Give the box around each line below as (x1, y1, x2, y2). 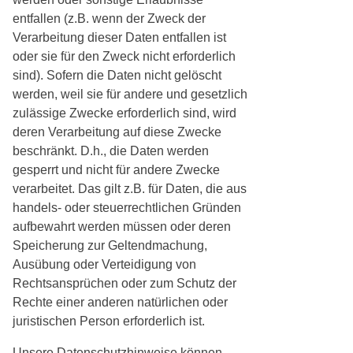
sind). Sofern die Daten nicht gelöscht (13, 69, 221, 83)
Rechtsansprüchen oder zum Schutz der (13, 277, 236, 291)
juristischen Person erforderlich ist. (13, 314, 205, 329)
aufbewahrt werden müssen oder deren (13, 220, 231, 234)
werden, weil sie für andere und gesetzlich (13, 87, 247, 102)
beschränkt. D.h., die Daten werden (13, 144, 209, 158)
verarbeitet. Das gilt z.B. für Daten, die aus (13, 182, 247, 196)
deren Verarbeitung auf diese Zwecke (13, 125, 221, 139)
